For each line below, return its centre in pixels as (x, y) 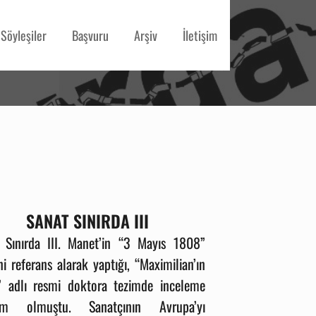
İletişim (200, 35)
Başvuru (90, 35)
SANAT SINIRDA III (87, 221)
